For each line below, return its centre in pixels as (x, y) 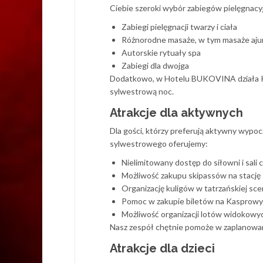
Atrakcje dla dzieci (162, 248)
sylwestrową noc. (142, 91)
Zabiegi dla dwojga (155, 65)
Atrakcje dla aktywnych (176, 113)
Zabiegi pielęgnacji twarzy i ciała (179, 27)
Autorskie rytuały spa (161, 53)
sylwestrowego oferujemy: (159, 144)
